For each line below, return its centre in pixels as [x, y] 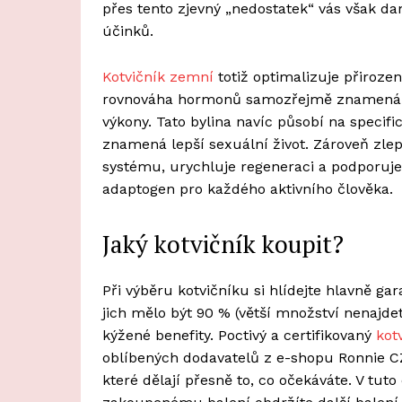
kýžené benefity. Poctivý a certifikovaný [239, 335]
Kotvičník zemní [158, 76]
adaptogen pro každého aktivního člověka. [248, 188]
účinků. [128, 31]
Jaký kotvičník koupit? [223, 244]
